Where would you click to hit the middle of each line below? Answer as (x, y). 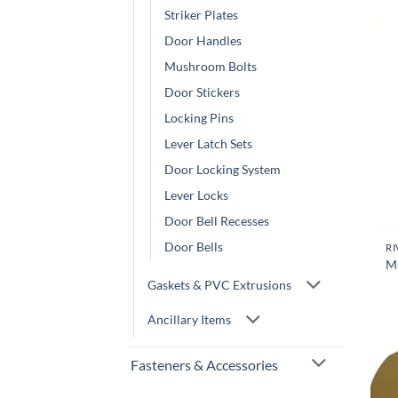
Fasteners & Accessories (204, 364)
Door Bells (194, 247)
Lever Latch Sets (208, 144)
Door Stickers (202, 92)
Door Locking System (223, 170)
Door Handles (203, 41)
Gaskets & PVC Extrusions (219, 284)
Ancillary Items (189, 319)
